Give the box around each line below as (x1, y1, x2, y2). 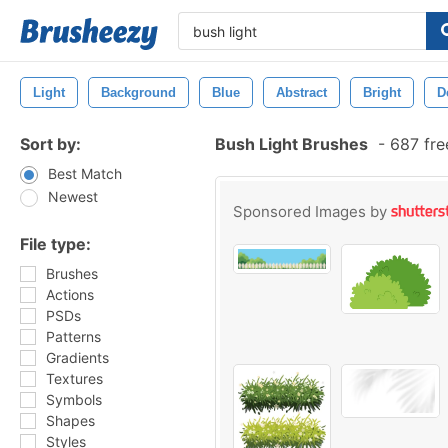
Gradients (46, 349, 109, 366)
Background (101, 85, 176, 100)
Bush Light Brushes (215, 134, 368, 154)
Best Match (48, 165, 122, 182)
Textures (46, 370, 103, 387)
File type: (20, 234, 91, 254)
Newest (48, 188, 98, 205)
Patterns (46, 328, 101, 345)
